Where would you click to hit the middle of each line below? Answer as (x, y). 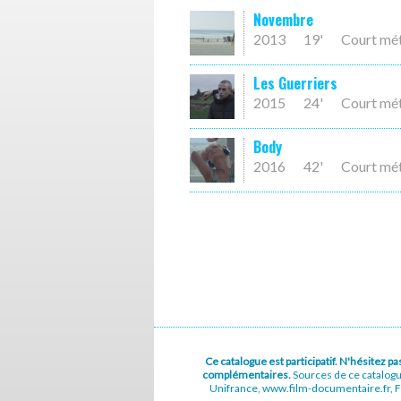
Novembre (283, 20)
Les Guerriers (295, 83)
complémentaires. (247, 375)
